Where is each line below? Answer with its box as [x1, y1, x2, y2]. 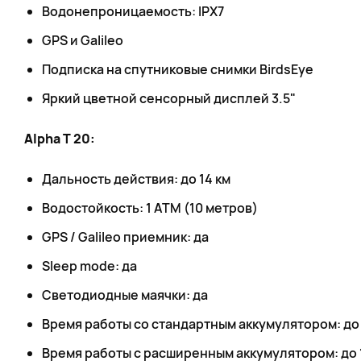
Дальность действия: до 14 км [42, 170, 230, 188]
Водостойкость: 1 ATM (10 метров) [42, 199, 258, 217]
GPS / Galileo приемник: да [42, 228, 209, 246]
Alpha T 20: [24, 130, 95, 147]
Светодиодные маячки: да [42, 286, 208, 304]
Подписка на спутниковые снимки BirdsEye [42, 60, 313, 78]
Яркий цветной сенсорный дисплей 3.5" [42, 89, 296, 107]
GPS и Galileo [42, 31, 123, 49]
